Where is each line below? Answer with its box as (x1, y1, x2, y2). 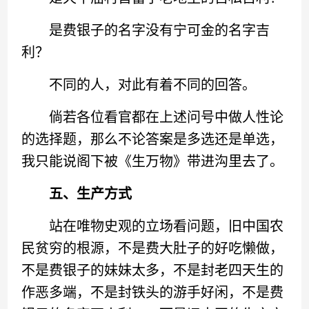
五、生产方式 (49, 186, 132, 201)
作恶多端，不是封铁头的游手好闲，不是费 (21, 285, 284, 300)
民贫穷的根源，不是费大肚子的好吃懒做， (21, 241, 284, 256)
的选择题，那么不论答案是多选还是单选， (21, 132, 284, 147)
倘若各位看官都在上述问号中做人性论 (21, 110, 284, 125)
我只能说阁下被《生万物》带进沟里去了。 (21, 154, 284, 169)
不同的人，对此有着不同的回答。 (21, 77, 257, 92)
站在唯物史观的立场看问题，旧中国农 (21, 219, 284, 234)
